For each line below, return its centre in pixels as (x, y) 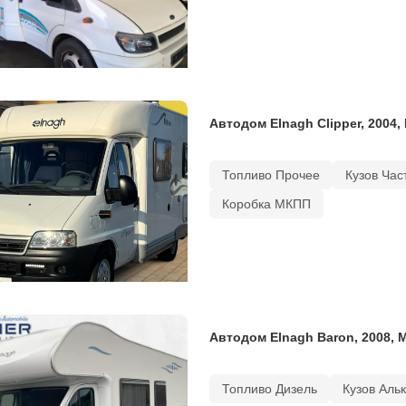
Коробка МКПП (266, 203)
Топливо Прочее (271, 174)
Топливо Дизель (269, 388)
